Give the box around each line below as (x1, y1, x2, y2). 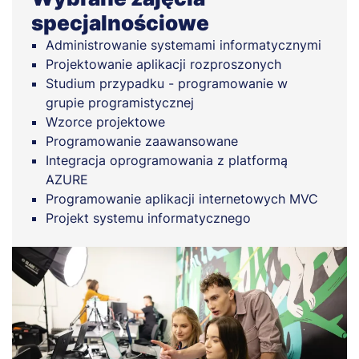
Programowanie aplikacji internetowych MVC (46, 191, 318, 208)
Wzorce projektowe (46, 114, 165, 131)
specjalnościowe (31, 10, 209, 36)
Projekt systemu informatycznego (46, 210, 251, 227)
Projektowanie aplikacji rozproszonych (46, 56, 281, 73)
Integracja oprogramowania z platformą (46, 152, 288, 169)
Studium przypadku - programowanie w (46, 75, 288, 92)
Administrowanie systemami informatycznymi (46, 37, 321, 54)
